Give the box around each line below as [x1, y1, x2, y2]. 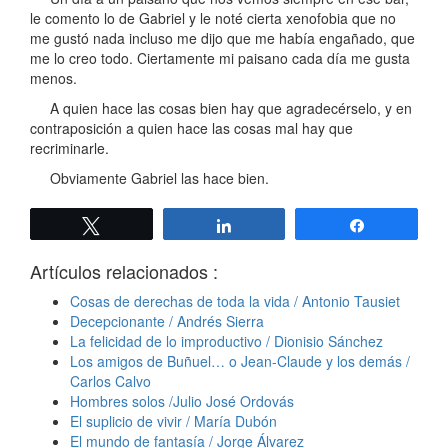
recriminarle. [30, 138, 109, 159]
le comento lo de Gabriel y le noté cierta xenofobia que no [30, 8, 396, 29]
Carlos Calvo [70, 371, 151, 392]
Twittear [112, 218, 163, 233]
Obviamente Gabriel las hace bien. [30, 168, 269, 189]
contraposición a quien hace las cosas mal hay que [30, 118, 353, 139]
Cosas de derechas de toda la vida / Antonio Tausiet [70, 291, 400, 312]
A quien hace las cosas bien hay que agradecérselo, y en [30, 98, 412, 119]
